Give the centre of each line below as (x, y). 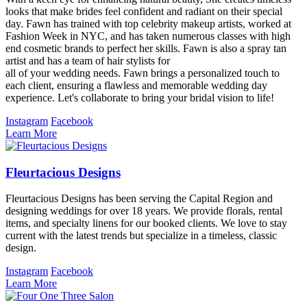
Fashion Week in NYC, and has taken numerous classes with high (148, 36)
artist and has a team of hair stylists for (88, 60)
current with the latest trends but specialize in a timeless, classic (141, 236)
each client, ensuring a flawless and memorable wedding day (136, 85)
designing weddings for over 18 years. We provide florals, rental (144, 211)
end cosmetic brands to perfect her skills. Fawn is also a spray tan (146, 48)
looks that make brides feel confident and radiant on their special (144, 11)
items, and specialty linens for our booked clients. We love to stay (146, 223)
